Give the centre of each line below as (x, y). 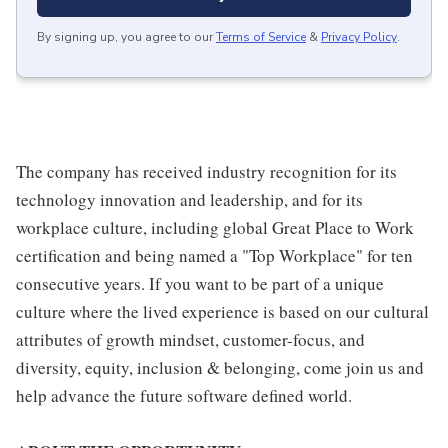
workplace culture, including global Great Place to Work (215, 228)
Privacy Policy (359, 37)
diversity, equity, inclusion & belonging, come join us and (220, 368)
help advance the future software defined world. (184, 396)
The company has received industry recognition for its (206, 172)
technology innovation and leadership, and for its (189, 200)
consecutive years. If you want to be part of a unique (200, 284)
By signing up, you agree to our (125, 37)
